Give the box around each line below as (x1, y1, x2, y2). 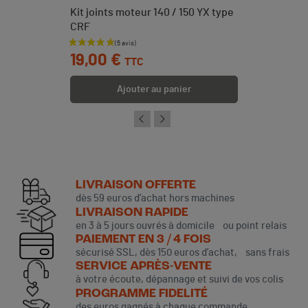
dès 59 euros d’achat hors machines (75, 193, 234, 204)
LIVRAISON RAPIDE (75, 206, 188, 219)
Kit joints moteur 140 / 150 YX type (70, 6, 234, 18)
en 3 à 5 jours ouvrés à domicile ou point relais (75, 220, 287, 231)
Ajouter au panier (117, 84, 191, 94)
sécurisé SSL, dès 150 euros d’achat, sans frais (75, 247, 289, 258)
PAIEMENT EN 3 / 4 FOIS (75, 232, 211, 246)
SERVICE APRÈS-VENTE (75, 260, 212, 274)
